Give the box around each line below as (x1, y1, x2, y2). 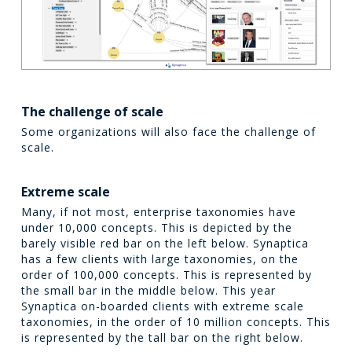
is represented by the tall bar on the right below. (20, 330, 303, 346)
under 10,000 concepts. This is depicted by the (20, 220, 292, 236)
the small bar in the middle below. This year (20, 283, 276, 299)
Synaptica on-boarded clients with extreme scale (20, 299, 304, 314)
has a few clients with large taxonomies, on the (20, 251, 299, 267)
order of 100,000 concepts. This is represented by (20, 267, 312, 283)
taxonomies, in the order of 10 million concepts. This (20, 314, 331, 330)
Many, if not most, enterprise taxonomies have (20, 204, 296, 220)
